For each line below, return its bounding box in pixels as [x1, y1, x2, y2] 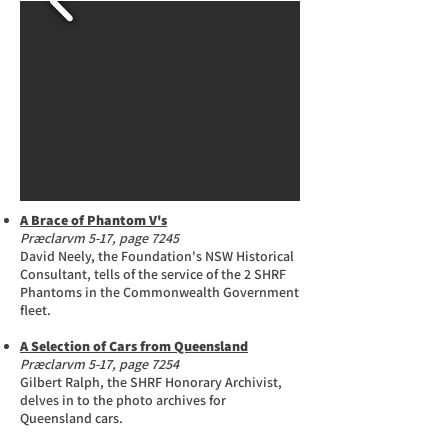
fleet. [20, 301, 51, 319]
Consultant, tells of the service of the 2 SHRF [20, 265, 286, 283]
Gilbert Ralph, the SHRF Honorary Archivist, [20, 373, 282, 391]
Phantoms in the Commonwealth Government [20, 283, 299, 301]
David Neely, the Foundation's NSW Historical [20, 247, 294, 265]
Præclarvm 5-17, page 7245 [20, 229, 179, 247]
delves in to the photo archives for [20, 391, 226, 409]
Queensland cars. [20, 409, 123, 427]
